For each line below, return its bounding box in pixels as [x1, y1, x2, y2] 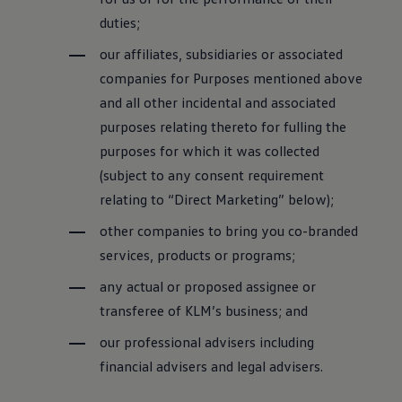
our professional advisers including [100, 333, 315, 351]
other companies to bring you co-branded [100, 222, 359, 240]
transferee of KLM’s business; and [100, 301, 309, 319]
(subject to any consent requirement [100, 166, 325, 184]
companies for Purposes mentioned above [100, 69, 363, 87]
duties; [100, 13, 141, 31]
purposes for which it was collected [100, 142, 320, 160]
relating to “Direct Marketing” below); [100, 190, 335, 208]
